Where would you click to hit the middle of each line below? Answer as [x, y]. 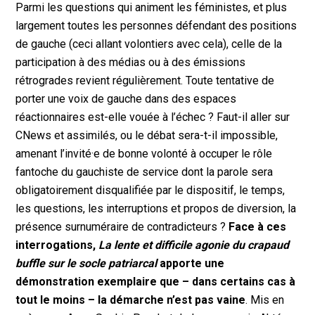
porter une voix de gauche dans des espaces [126, 99]
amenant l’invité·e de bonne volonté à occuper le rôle [144, 154]
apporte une [191, 264]
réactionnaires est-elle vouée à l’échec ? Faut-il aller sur [153, 117]
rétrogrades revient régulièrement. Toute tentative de [145, 81]
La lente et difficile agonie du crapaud [194, 245]
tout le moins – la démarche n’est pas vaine [131, 300]
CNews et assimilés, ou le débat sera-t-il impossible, [147, 136]
